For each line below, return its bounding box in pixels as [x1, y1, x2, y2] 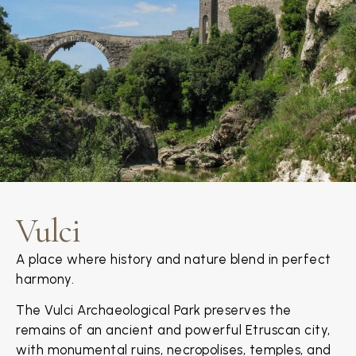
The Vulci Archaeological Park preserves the [16, 301, 292, 318]
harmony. [16, 270, 74, 287]
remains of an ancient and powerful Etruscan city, [16, 321, 331, 338]
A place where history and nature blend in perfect [16, 250, 331, 267]
